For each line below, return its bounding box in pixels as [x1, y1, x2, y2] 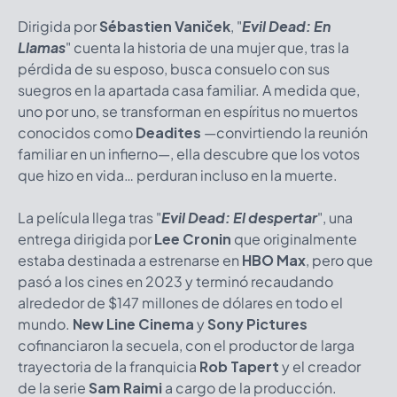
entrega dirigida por [18, 229, 154, 248]
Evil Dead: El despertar [161, 207, 317, 227]
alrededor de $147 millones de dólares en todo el [18, 292, 343, 312]
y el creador [279, 356, 361, 376]
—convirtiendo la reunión [201, 122, 368, 142]
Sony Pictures [207, 314, 307, 333]
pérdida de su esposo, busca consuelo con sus [18, 58, 330, 78]
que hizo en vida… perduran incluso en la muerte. [18, 165, 338, 184]
